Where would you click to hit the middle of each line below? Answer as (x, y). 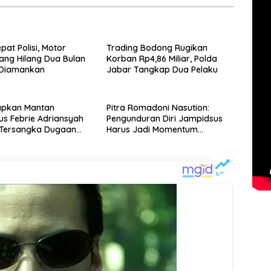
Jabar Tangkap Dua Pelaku (162, 70)
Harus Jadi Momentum (152, 130)
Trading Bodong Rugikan (157, 48)
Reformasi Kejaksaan (150, 141)
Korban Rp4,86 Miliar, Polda (162, 59)
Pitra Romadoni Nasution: (158, 108)
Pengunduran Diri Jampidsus (164, 119)
